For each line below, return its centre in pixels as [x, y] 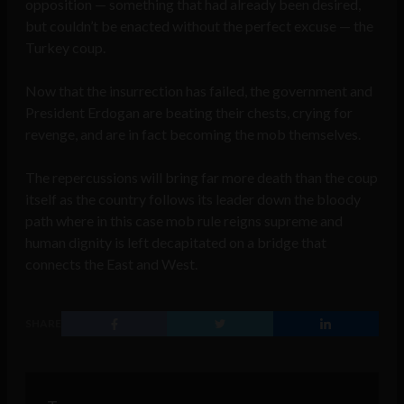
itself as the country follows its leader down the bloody [193, 199]
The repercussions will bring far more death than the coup [202, 178]
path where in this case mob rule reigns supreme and [184, 221]
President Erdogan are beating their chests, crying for [189, 113]
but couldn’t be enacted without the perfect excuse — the [199, 26]
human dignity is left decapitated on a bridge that [176, 243]
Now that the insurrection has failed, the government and [199, 91]
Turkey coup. [65, 48]
